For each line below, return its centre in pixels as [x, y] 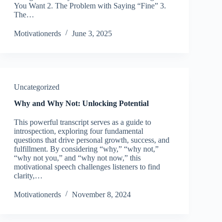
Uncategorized [36, 87]
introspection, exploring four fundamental [78, 131]
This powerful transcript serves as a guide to [82, 122]
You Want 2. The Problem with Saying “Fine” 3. [90, 6]
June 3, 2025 [92, 33]
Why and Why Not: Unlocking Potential [81, 103]
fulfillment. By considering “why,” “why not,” [86, 149]
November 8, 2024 [101, 194]
